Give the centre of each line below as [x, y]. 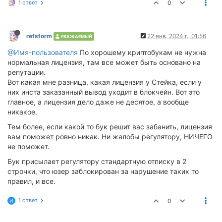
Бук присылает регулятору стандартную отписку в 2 [97, 161]
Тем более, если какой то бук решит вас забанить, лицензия [110, 127]
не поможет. [28, 146]
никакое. [22, 112]
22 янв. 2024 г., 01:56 [177, 36]
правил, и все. [31, 181]
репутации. [27, 72]
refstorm [39, 36]
